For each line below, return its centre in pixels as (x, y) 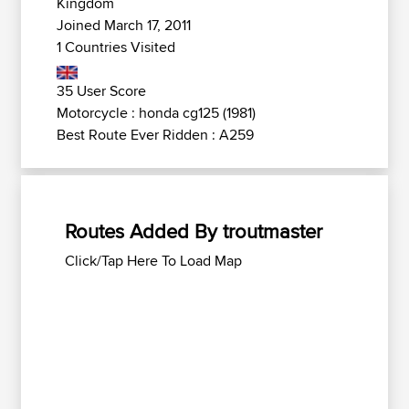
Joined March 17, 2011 (124, 25)
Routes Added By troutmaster (194, 231)
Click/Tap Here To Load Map (153, 261)
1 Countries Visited (116, 47)
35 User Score (101, 91)
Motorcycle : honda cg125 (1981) (156, 113)
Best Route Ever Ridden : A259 (155, 135)
